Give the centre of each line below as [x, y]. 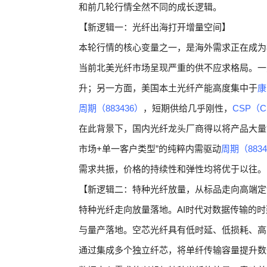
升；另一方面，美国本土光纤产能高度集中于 [168, 88]
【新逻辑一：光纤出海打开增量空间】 [155, 27]
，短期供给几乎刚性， [188, 108]
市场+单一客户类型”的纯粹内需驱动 [150, 149]
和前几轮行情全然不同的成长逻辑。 [150, 7]
